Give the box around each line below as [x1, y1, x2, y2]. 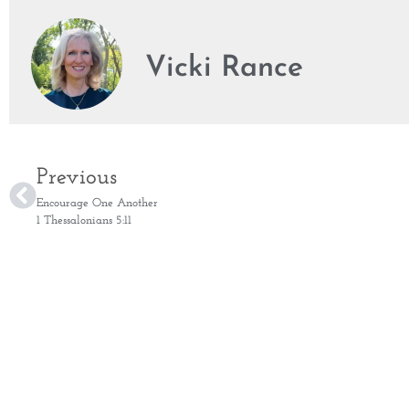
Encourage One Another [37, 197, 158, 210]
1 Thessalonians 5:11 [37, 215, 131, 227]
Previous [37, 166, 117, 190]
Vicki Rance [145, 53, 303, 83]
